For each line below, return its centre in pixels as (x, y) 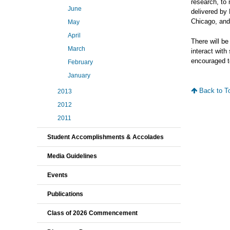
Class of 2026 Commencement (92, 213)
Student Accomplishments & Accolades (106, 137)
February (80, 62)
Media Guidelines (72, 156)
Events (57, 175)
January (79, 75)
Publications (65, 194)
